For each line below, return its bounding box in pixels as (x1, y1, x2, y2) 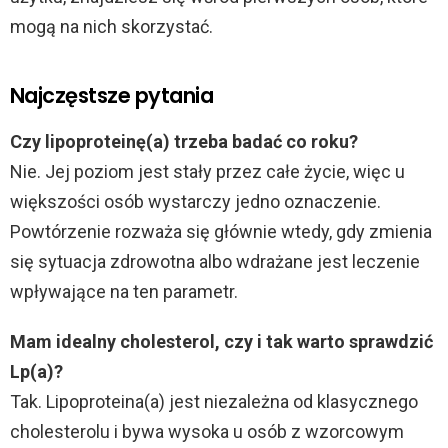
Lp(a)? (10, 360, 63, 382)
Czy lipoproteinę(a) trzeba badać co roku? (10, 130, 358, 152)
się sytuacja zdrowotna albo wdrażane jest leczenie (10, 250, 420, 272)
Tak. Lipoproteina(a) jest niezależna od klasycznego (10, 390, 418, 412)
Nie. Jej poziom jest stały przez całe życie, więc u (10, 160, 405, 182)
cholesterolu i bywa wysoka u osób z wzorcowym (10, 420, 404, 442)
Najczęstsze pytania (10, 80, 214, 110)
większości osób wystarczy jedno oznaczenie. (10, 190, 381, 212)
